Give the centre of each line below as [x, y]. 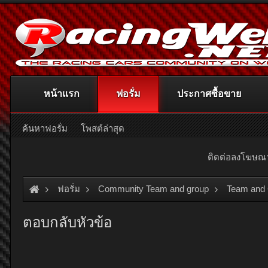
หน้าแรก [62, 94]
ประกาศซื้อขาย [209, 94]
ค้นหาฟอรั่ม [45, 128]
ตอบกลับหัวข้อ [67, 222]
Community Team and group [153, 189]
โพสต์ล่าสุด [103, 128]
